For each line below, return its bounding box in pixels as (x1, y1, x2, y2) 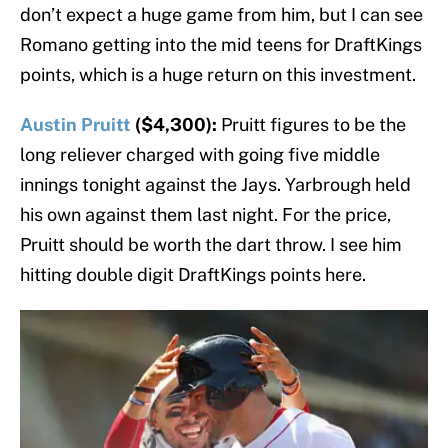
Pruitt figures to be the (221, 114, 406, 136)
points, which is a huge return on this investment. (20, 64, 416, 86)
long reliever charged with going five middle (20, 144, 380, 166)
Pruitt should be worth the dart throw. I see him (20, 234, 402, 256)
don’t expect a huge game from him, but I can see (20, 4, 423, 26)
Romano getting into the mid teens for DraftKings (20, 34, 422, 56)
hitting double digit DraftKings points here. (20, 264, 366, 286)
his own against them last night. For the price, (20, 204, 391, 226)
